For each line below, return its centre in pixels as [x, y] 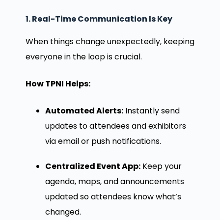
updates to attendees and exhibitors [115, 126]
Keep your [161, 166]
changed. [63, 212]
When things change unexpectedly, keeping [110, 41]
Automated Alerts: [84, 110]
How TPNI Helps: [58, 83]
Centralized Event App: [93, 166]
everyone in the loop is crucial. [83, 56]
